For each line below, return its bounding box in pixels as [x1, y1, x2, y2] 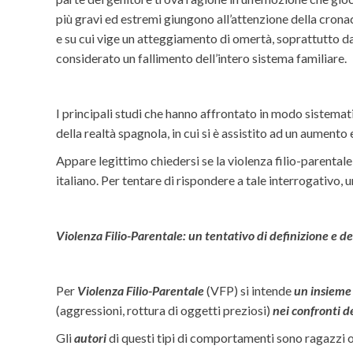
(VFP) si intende [204, 283, 295, 299]
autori [74, 330, 107, 346]
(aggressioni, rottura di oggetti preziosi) [56, 303, 273, 318]
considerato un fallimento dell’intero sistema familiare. [56, 50, 347, 66]
